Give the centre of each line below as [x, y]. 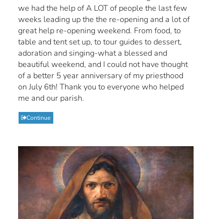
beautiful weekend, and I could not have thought [103, 65]
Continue [39, 118]
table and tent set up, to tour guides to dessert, [100, 42]
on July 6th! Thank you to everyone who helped [101, 87]
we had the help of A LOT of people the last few [103, 8]
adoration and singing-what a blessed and [93, 53]
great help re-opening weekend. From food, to [100, 31]
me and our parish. [51, 98]
